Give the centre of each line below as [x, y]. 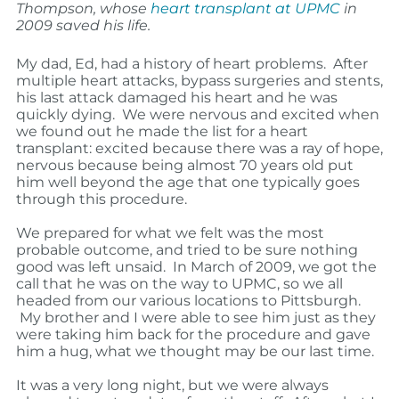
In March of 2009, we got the [274, 267]
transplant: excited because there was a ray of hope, [199, 149]
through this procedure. [101, 199]
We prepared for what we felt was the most [170, 233]
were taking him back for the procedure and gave [193, 335]
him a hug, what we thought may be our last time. [195, 352]
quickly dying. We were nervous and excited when [197, 115]
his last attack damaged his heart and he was [176, 98]
